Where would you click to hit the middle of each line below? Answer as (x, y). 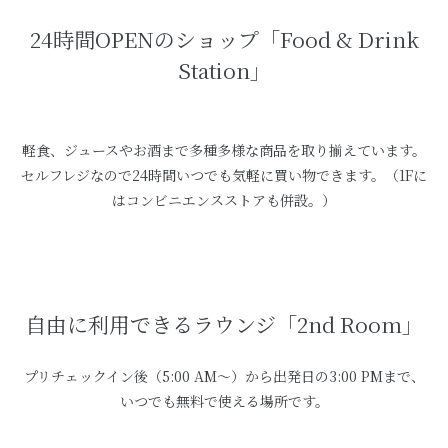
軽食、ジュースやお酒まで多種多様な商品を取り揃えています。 (224, 150)
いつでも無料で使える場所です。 (224, 401)
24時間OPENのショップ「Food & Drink (224, 39)
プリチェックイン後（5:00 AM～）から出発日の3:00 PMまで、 (224, 376)
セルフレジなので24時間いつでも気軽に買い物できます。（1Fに (224, 175)
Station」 (224, 70)
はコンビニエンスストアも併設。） (224, 200)
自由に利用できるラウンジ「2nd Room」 (224, 324)
